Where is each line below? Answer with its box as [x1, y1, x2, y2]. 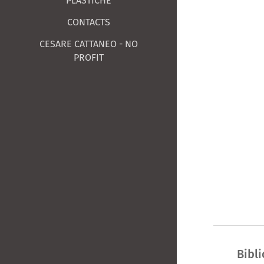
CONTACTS [67, 16, 110, 28]
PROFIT [73, 51, 104, 63]
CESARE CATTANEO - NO [39, 38, 138, 49]
